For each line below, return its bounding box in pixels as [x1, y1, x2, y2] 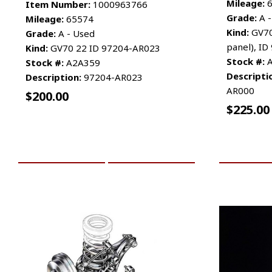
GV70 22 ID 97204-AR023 [48, 41, 160, 54]
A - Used [56, 27, 95, 39]
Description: [25, 70, 81, 83]
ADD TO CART [36, 143, 86, 154]
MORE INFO [131, 143, 172, 154]
